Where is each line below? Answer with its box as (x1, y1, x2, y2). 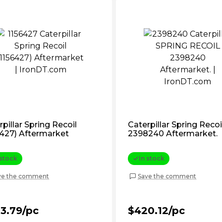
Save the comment (138, 172, 196, 180)
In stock (139, 155, 165, 162)
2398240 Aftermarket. (128, 129, 218, 138)
